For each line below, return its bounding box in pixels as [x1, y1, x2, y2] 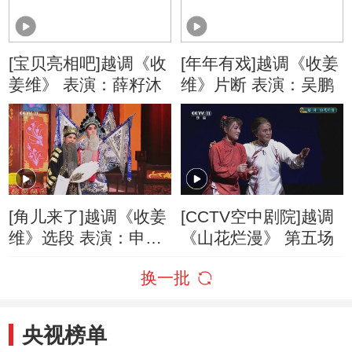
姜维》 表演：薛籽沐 [9, 75, 163, 94]
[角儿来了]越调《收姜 [9, 207, 167, 225]
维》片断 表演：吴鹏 [180, 75, 334, 94]
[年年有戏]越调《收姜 [180, 54, 339, 73]
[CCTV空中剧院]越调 [180, 207, 334, 225]
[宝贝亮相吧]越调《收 [9, 54, 167, 73]
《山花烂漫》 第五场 [180, 228, 334, 247]
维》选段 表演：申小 [9, 228, 163, 247]
